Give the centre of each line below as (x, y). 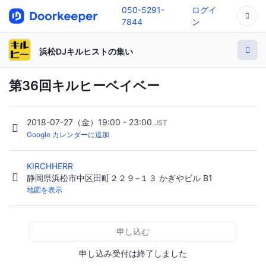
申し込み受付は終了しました (133, 254)
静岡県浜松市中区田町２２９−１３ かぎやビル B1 (120, 178)
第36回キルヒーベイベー (84, 85)
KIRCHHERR (51, 166)
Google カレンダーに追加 (68, 135)
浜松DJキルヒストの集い (86, 51)
